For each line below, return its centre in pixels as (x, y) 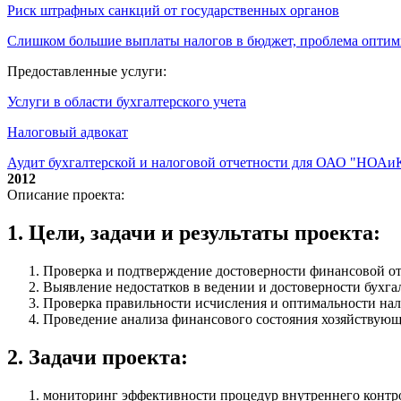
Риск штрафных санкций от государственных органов (173, 11)
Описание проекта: (66, 195)
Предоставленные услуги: (87, 72)
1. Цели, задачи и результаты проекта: (194, 233)
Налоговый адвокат (68, 132)
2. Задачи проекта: (98, 358)
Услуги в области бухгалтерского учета (127, 102)
